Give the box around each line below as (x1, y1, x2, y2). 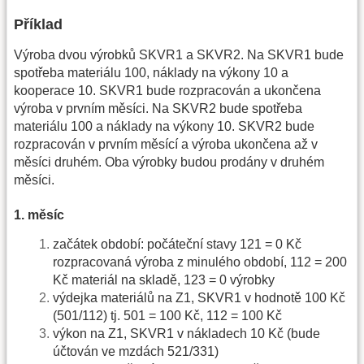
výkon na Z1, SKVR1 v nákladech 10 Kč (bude (53, 327, 320, 341)
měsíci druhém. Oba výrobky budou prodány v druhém (14, 154, 324, 169)
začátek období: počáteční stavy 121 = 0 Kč (53, 237, 301, 252)
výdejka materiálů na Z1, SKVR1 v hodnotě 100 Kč (53, 291, 345, 305)
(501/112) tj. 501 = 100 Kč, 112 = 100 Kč (53, 309, 282, 323)
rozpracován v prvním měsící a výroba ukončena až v (14, 136, 318, 151)
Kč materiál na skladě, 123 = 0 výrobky (53, 273, 275, 288)
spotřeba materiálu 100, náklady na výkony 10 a (14, 65, 288, 80)
